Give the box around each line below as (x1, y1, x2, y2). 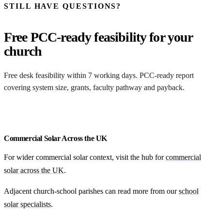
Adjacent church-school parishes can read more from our (4, 187, 179, 195)
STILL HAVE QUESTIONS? (4, 2, 122, 11)
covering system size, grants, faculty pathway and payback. (4, 83, 185, 92)
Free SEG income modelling (15, 110, 105, 119)
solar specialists (4, 200, 51, 208)
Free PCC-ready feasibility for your (4, 29, 193, 45)
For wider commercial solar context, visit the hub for (4, 153, 166, 161)
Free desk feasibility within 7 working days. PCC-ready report (4, 71, 194, 79)
